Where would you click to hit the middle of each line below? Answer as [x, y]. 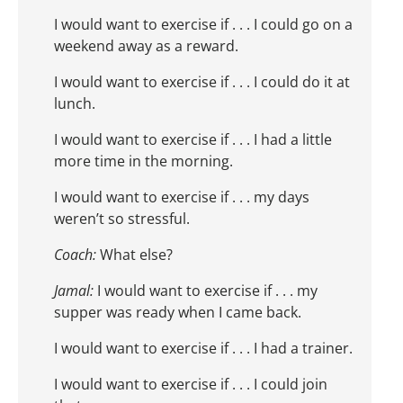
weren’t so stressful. [122, 219]
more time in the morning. [143, 161]
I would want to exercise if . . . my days [182, 197]
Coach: [75, 255]
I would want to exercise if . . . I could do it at [202, 82]
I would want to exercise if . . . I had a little [193, 140]
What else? [134, 255]
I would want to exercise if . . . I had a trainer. [203, 349]
